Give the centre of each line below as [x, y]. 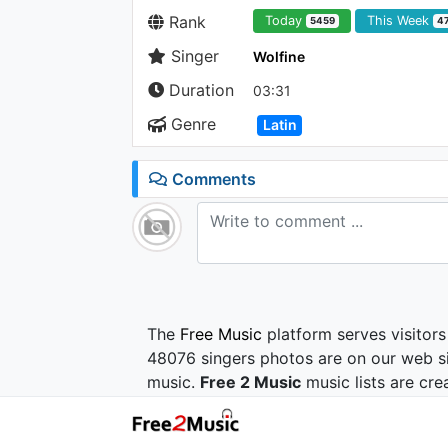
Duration [199, 90]
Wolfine [279, 56]
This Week [400, 21]
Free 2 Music [250, 382]
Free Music [221, 334]
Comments [212, 179]
